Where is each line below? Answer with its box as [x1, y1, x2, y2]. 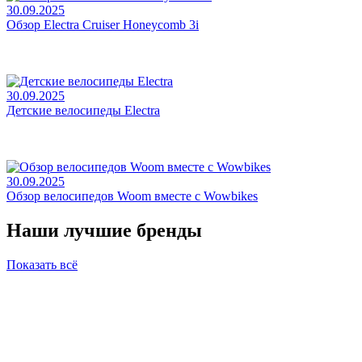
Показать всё [6, 257, 78, 271]
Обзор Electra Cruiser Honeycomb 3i [6, 17, 199, 32]
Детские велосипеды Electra [6, 103, 160, 117]
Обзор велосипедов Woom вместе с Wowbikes [6, 188, 258, 203]
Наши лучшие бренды [6, 219, 202, 241]
